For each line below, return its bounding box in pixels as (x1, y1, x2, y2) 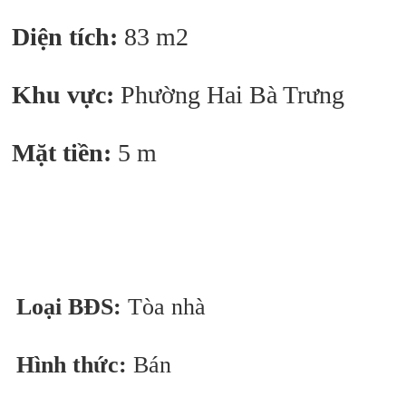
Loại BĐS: (16, 294, 121, 321)
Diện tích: (12, 23, 118, 52)
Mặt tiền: (12, 139, 111, 168)
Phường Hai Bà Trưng (114, 81, 344, 110)
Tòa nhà (121, 294, 206, 321)
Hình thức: (16, 352, 127, 379)
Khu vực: (12, 81, 114, 110)
